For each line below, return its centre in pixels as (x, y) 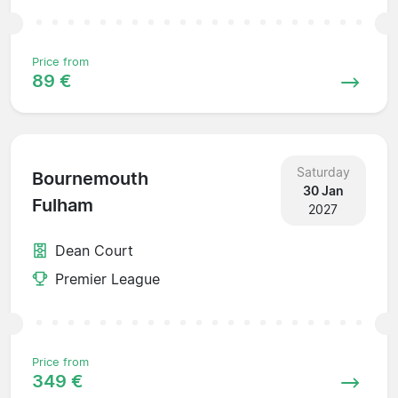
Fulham (63, 206)
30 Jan (323, 190)
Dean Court (94, 250)
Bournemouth (90, 179)
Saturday (323, 171)
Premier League (107, 279)
